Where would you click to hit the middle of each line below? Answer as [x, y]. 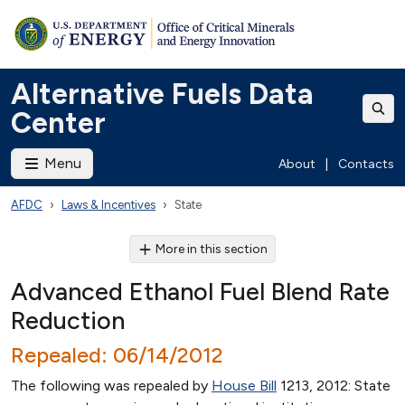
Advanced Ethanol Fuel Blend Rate [200, 292]
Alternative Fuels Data [162, 94]
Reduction [68, 320]
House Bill [244, 386]
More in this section [212, 249]
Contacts [366, 164]
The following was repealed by [111, 386]
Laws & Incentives [108, 205]
